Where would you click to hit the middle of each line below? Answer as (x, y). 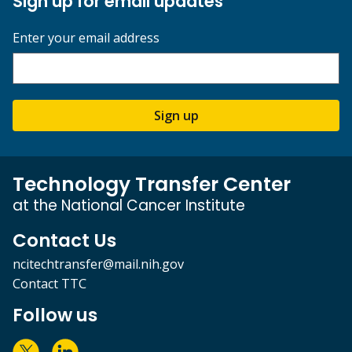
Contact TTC (49, 284)
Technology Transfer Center (152, 185)
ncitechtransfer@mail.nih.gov (98, 264)
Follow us (55, 315)
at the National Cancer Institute (129, 206)
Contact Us (64, 241)
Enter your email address (86, 38)
